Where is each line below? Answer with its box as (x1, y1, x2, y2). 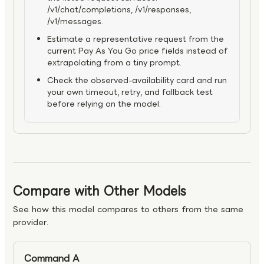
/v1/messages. (47, 15, 103, 28)
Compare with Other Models (13, 181, 186, 201)
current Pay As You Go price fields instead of (47, 45, 227, 58)
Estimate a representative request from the (47, 33, 224, 46)
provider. (13, 216, 48, 229)
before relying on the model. (47, 98, 161, 111)
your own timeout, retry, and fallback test (47, 86, 213, 99)
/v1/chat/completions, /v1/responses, (47, 4, 191, 16)
